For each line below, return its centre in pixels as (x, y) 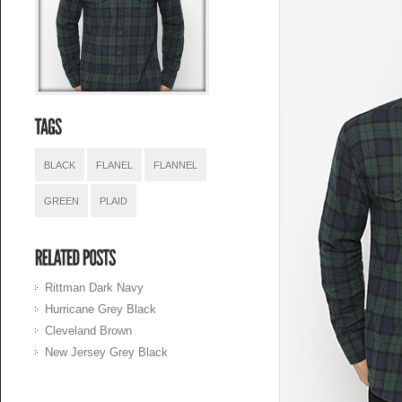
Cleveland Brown (89, 331)
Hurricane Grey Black (101, 309)
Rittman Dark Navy (95, 288)
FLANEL (115, 165)
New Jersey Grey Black (107, 352)
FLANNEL (176, 165)
